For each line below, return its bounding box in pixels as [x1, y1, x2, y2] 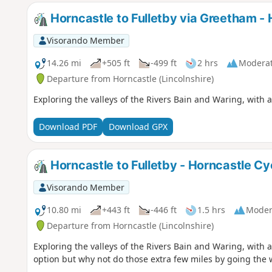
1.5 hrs [197, 204, 225, 216]
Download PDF [38, 121, 97, 133]
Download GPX [108, 121, 168, 133]
